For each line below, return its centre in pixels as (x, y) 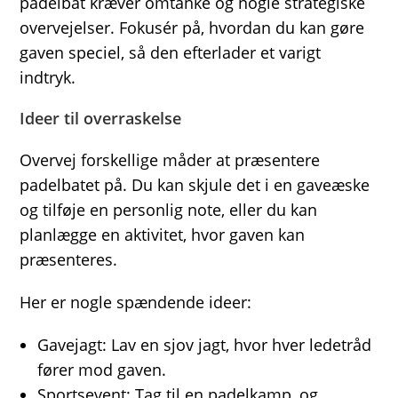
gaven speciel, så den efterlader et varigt (171, 52)
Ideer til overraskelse (101, 118)
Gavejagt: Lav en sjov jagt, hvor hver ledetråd (205, 344)
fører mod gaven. (102, 369)
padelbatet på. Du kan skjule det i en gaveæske (195, 184)
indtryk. (48, 77)
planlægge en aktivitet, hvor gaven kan (163, 234)
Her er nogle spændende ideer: (136, 302)
